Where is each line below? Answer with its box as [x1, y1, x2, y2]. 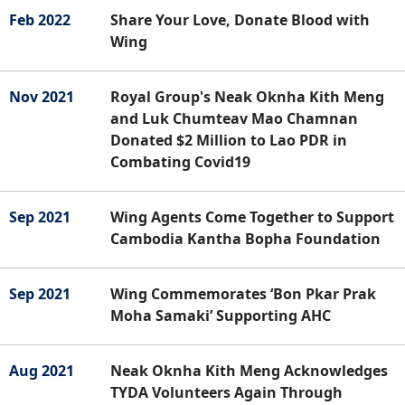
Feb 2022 [9, 9, 71, 30]
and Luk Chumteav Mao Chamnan [110, 108, 358, 128]
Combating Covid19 [110, 151, 250, 172]
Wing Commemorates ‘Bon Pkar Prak [110, 283, 376, 304]
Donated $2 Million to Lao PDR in [110, 129, 347, 150]
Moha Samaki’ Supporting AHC [110, 305, 331, 325]
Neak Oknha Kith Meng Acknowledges [110, 360, 388, 381]
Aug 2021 [9, 360, 74, 381]
